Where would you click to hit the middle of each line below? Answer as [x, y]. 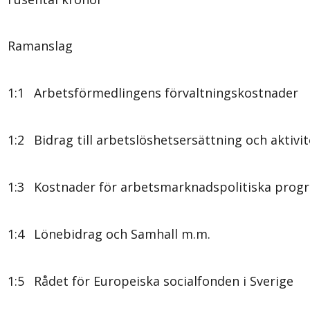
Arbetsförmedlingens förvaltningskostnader [166, 92]
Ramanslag [40, 45]
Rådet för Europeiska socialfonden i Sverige [164, 281]
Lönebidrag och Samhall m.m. [122, 234]
